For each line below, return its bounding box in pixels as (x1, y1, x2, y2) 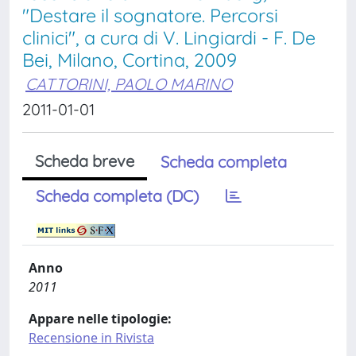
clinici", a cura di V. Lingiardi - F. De (22, 26, 315, 49)
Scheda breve (35, 151, 134, 171)
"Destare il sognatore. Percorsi (22, 4, 278, 27)
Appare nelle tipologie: (29, 310, 172, 327)
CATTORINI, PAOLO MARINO (25, 74, 232, 94)
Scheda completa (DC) (36, 186, 199, 206)
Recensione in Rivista (29, 329, 154, 346)
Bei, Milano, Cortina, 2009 (22, 48, 237, 72)
